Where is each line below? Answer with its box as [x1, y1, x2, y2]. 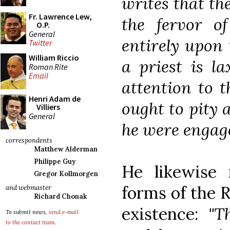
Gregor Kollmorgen [34, 169, 98, 178]
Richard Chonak [34, 192, 87, 201]
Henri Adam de [29, 93, 81, 104]
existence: [122, 203, 209, 224]
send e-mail [49, 208, 79, 216]
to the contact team [6, 219, 54, 226]
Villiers [36, 102, 60, 112]
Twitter [29, 37, 52, 48]
